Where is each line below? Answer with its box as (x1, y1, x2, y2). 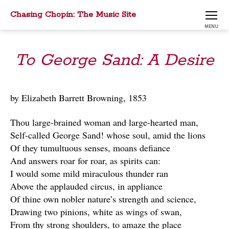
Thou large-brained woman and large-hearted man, (10, 116, 198, 128)
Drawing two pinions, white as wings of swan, (10, 205, 182, 218)
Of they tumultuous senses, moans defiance (10, 141, 170, 154)
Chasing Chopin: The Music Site (10, 9, 136, 20)
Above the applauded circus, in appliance (10, 179, 163, 192)
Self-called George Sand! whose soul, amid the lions (10, 128, 205, 141)
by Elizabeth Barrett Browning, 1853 (10, 91, 147, 104)
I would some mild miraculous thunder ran (10, 167, 168, 179)
